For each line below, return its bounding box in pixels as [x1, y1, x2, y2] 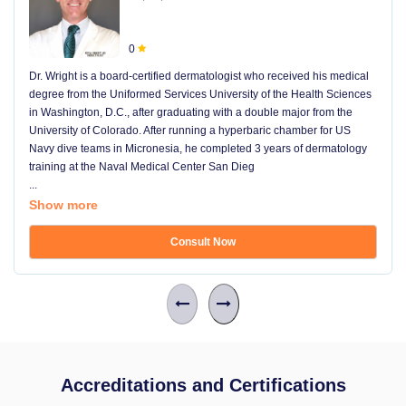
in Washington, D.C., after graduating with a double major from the [29, 106, 353, 119]
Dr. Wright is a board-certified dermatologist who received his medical [29, 70, 369, 82]
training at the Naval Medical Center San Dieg [29, 160, 255, 173]
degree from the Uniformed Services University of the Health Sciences [29, 88, 372, 101]
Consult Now [170, 236, 236, 248]
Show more [29, 198, 98, 212]
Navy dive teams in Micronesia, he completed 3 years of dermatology [29, 142, 367, 155]
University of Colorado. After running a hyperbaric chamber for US [29, 124, 351, 137]
